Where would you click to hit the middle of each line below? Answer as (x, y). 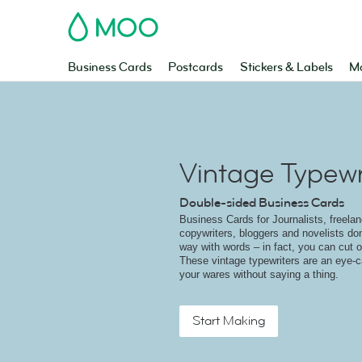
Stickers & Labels (286, 67)
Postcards (196, 67)
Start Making (229, 321)
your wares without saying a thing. (259, 274)
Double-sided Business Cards (262, 203)
